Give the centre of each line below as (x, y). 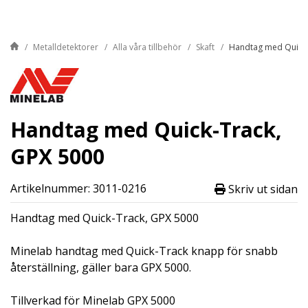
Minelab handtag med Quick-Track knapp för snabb (144, 251)
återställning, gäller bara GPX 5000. (101, 268)
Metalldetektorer (66, 47)
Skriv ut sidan (262, 189)
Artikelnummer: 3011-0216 (78, 189)
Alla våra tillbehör (147, 47)
